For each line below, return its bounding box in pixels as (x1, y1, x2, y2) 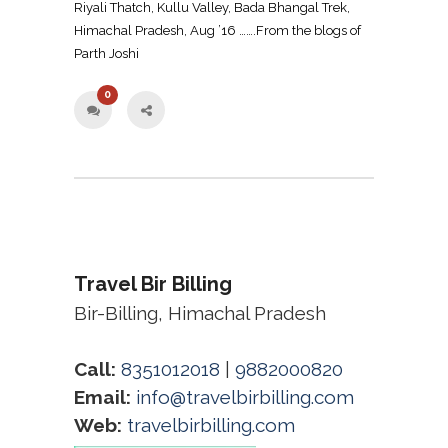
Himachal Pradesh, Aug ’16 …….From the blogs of (74, 22, 361, 38)
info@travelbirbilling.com (136, 386, 354, 409)
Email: (74, 386, 131, 409)
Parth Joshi (74, 45, 139, 61)
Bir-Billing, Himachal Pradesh (74, 302, 326, 325)
